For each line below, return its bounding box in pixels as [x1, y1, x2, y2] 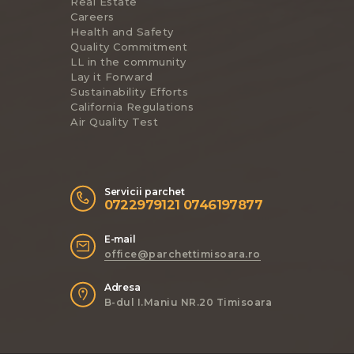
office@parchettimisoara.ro [104, 247, 261, 260]
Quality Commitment [70, 40, 187, 53]
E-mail [104, 232, 137, 245]
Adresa [104, 281, 141, 293]
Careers [70, 9, 115, 23]
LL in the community [70, 55, 186, 68]
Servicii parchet [104, 185, 186, 198]
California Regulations [70, 100, 194, 113]
